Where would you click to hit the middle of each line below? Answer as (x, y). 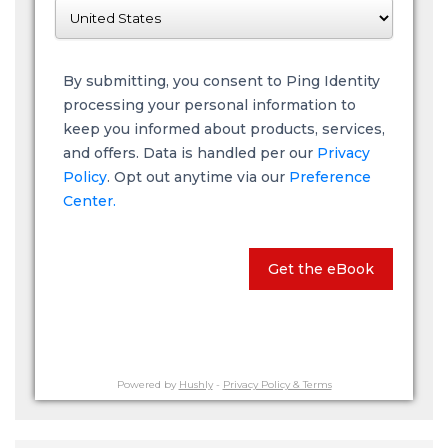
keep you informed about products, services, (224, 129)
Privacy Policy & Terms (277, 384)
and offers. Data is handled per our (190, 153)
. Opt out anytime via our (198, 177)
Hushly (195, 384)
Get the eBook (321, 269)
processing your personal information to (209, 105)
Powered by (147, 384)
